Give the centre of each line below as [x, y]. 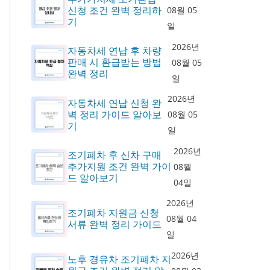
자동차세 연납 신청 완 [114, 103]
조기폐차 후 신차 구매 [114, 155]
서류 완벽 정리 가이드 [114, 224]
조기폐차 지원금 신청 [113, 213]
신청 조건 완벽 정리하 [114, 10]
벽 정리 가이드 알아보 [114, 114]
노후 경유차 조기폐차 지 [119, 259]
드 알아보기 [93, 178]
